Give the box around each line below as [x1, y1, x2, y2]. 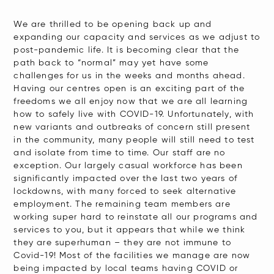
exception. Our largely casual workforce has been [13, 161, 243, 170]
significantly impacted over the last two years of [13, 174, 237, 183]
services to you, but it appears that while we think [13, 226, 246, 234]
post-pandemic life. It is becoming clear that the [13, 46, 239, 54]
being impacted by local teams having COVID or [13, 264, 239, 273]
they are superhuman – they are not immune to [13, 239, 232, 247]
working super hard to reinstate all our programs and [13, 213, 258, 221]
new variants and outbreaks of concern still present [13, 123, 251, 131]
